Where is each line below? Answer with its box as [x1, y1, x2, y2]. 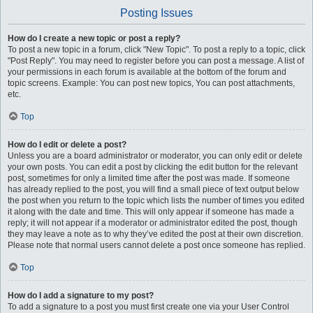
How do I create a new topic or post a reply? [8, 34, 180, 43]
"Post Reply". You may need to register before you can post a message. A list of [8, 56, 304, 66]
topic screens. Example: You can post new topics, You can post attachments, [8, 78, 295, 88]
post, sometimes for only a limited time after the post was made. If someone [8, 173, 290, 183]
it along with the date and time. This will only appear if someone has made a [8, 207, 294, 217]
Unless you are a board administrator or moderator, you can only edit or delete [8, 151, 303, 161]
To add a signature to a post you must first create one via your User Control [8, 302, 289, 312]
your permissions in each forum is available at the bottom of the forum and [8, 67, 286, 77]
